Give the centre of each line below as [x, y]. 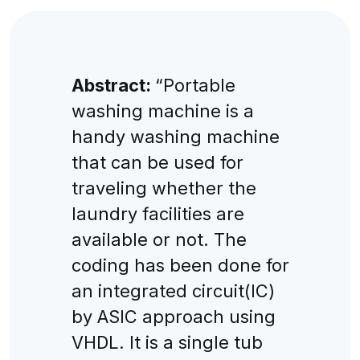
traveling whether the [164, 188]
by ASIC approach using [173, 316]
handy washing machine [175, 136]
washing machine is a [162, 110]
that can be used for [157, 162]
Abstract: [113, 85]
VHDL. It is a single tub [167, 342]
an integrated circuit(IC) [173, 290]
